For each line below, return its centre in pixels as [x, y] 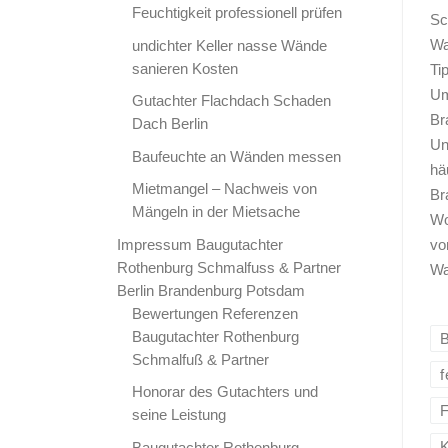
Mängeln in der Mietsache [216, 212]
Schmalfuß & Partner [201, 359]
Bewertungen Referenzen [215, 313]
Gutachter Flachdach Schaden [232, 101]
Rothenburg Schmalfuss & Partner [229, 267]
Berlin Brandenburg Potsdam [211, 290]
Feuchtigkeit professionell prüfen [237, 13]
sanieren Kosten [185, 68]
